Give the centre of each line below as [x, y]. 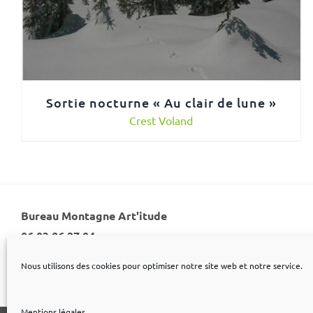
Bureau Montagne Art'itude [94, 216]
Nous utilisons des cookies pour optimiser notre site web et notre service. [162, 265]
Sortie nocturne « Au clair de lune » [161, 103]
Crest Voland [161, 121]
